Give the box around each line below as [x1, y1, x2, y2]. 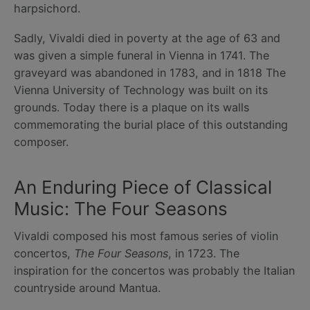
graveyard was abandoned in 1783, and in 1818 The [14, 66, 286, 80]
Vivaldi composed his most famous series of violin [14, 228, 278, 243]
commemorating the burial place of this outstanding [14, 118, 288, 132]
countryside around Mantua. [14, 280, 161, 295]
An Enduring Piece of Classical [14, 176, 272, 198]
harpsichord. [14, 1, 80, 16]
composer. [14, 135, 69, 149]
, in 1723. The [168, 246, 239, 260]
